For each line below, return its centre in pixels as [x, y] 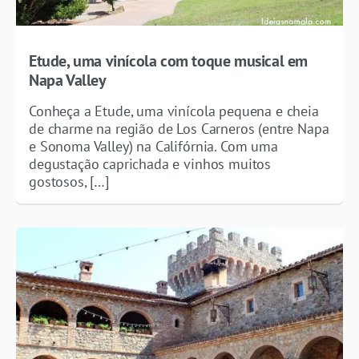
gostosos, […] [69, 181]
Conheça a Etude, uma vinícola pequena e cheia [174, 111]
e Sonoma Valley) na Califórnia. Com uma [153, 146]
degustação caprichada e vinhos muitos [150, 163]
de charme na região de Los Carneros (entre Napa [179, 128]
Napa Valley [68, 80]
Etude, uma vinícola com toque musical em [169, 61]
